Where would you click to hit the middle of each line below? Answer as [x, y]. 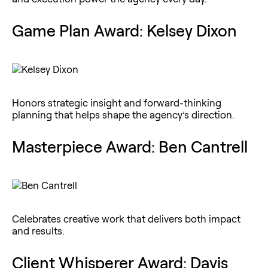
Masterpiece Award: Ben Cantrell [130, 146]
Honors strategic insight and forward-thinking [117, 102]
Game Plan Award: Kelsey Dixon [124, 30]
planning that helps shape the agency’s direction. [123, 114]
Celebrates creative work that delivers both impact [126, 218]
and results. [38, 230]
